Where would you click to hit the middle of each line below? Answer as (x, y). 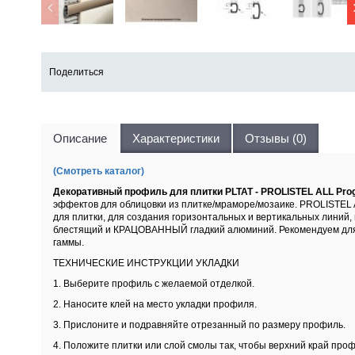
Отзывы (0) (276, 138)
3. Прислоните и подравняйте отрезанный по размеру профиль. (199, 324)
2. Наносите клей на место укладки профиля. (155, 304)
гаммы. (69, 242)
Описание (80, 138)
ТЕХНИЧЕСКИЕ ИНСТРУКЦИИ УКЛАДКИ (146, 263)
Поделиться (76, 72)
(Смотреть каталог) (99, 171)
